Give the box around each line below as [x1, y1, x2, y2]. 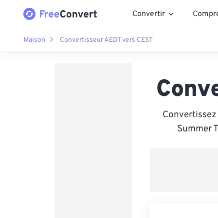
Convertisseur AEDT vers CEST [60, 36, 153, 44]
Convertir [132, 9, 165, 19]
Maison [23, 36, 45, 44]
